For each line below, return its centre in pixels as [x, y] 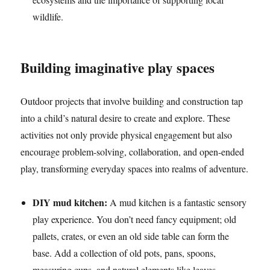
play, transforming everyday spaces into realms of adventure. [135, 168]
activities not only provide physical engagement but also [127, 135]
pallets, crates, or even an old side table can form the [131, 236]
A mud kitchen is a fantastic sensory [177, 202]
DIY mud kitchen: [70, 202]
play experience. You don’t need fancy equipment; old [135, 219]
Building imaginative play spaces [118, 67]
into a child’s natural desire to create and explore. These [126, 118]
